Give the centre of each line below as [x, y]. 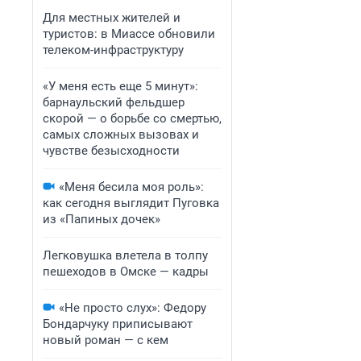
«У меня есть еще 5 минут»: [120, 86]
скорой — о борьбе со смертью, [132, 118]
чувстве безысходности [111, 151]
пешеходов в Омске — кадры [126, 272]
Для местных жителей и [112, 18]
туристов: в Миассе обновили [129, 34]
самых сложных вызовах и [121, 135]
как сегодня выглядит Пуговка [131, 203]
